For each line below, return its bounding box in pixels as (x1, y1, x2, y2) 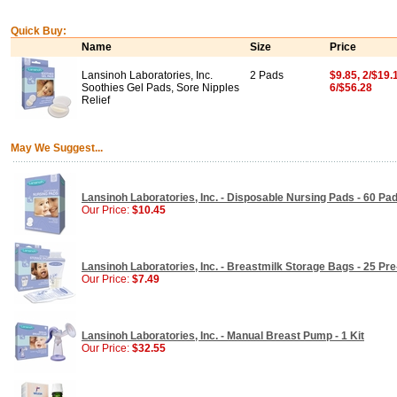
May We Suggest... (11, 142, 103, 154)
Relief (82, 94, 110, 106)
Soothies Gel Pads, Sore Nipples (82, 82, 239, 94)
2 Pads (250, 69, 284, 82)
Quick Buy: (11, 25, 66, 37)
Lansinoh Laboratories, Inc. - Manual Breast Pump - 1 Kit (82, 330, 364, 342)
